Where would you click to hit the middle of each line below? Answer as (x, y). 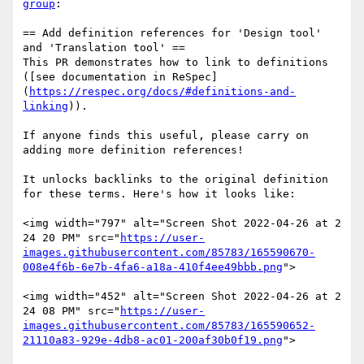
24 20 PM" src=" (71, 238)
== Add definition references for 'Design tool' (172, 33)
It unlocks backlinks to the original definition (175, 180)
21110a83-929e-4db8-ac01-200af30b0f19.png (153, 340)
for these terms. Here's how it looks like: (159, 194)
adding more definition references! (133, 150)
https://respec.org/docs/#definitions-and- (162, 92)
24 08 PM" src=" (71, 311)
